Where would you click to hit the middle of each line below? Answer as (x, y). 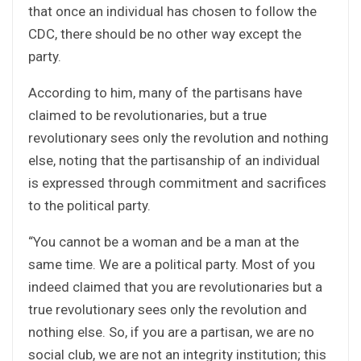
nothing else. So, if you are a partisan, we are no (171, 332)
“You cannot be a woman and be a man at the (164, 241)
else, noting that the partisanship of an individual (174, 160)
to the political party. (89, 205)
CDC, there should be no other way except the (165, 33)
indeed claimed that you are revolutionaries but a (175, 286)
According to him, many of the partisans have (165, 92)
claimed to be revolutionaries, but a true (147, 115)
